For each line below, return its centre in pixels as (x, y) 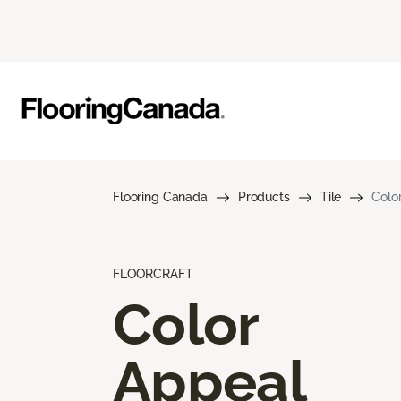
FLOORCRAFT (153, 273)
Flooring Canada (160, 196)
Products (264, 196)
